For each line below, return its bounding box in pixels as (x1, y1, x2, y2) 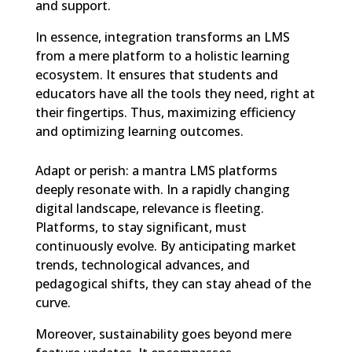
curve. (35, 294, 71, 311)
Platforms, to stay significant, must (35, 218, 247, 236)
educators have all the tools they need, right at (35, 85, 315, 102)
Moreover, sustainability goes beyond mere (35, 325, 291, 343)
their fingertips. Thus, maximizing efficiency (35, 104, 295, 121)
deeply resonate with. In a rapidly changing (35, 181, 290, 198)
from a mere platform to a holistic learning (35, 47, 290, 64)
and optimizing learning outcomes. (35, 123, 244, 140)
